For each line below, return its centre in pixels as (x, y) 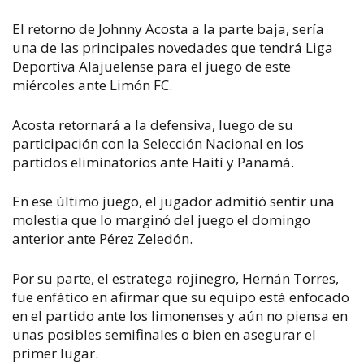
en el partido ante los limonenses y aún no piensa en (180, 315)
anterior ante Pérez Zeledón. (104, 238)
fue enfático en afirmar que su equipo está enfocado (181, 297)
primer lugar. (55, 353)
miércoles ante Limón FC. (92, 85)
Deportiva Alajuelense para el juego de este (152, 66)
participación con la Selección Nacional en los (158, 143)
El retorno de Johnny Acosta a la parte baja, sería (168, 29)
